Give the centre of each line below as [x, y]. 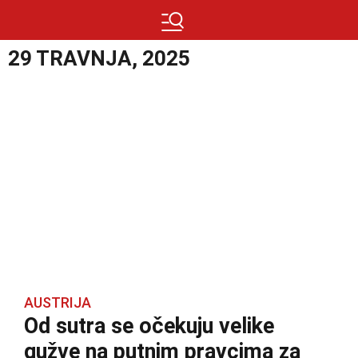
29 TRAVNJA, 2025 [99, 58]
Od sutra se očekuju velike [149, 326]
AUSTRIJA [58, 302]
